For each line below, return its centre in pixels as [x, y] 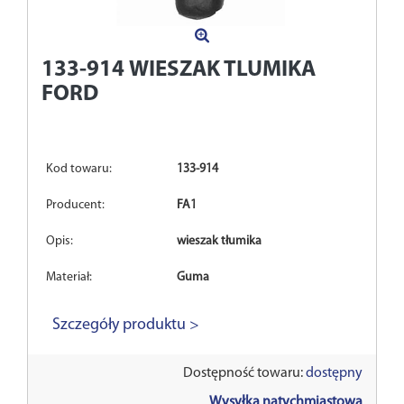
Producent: [75, 206]
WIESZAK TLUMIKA [222, 70]
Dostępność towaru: [244, 374]
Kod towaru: [79, 170]
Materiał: [69, 278]
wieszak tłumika [220, 242]
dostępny [334, 374]
